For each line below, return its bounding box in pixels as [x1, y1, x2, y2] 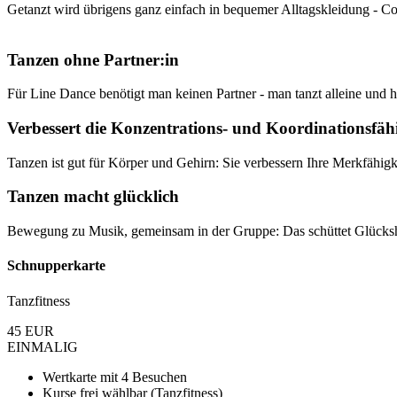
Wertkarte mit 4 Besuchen [43, 369, 187, 385]
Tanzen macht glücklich [7, 187, 179, 206]
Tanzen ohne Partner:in [7, 50, 179, 69]
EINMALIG [7, 339, 78, 354]
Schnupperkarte [7, 258, 105, 274]
